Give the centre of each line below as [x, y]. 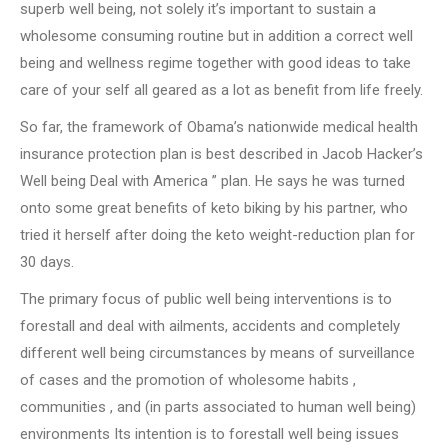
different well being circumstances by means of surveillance [217, 353]
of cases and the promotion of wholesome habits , [188, 380]
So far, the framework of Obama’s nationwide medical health [219, 127]
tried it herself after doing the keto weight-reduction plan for [217, 235]
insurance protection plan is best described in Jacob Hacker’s [221, 154]
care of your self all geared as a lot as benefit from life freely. [221, 90]
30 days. [47, 262]
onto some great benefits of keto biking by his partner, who [214, 208]
